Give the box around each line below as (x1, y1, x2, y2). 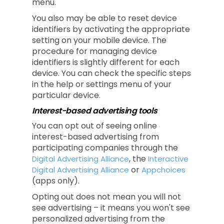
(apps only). (32, 175, 79, 186)
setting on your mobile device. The (32, 34, 166, 46)
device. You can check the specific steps (32, 67, 191, 79)
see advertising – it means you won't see (32, 202, 190, 213)
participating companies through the (32, 142, 178, 153)
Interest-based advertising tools (32, 105, 157, 116)
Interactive (148, 153, 188, 164)
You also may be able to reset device (32, 12, 177, 24)
